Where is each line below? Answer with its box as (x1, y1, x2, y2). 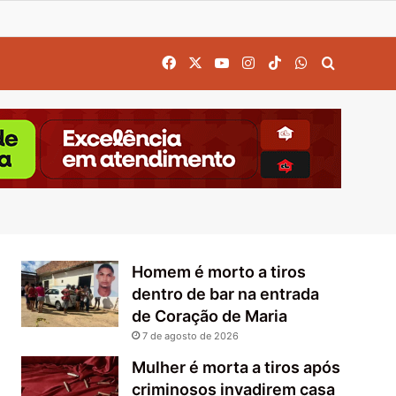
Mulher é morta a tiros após (132, 358, 341, 377)
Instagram (254, 53, 320, 71)
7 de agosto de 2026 (142, 330, 240, 342)
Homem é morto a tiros (132, 263, 307, 281)
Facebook (175, 53, 241, 71)
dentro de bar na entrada (132, 285, 320, 303)
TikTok (281, 53, 325, 71)
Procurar (333, 53, 392, 72)
